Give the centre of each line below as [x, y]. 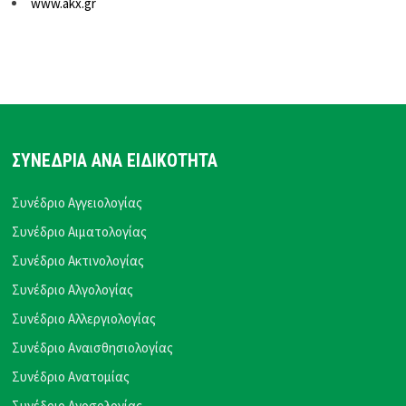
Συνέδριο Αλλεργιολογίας [84, 318]
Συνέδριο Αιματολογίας [80, 231]
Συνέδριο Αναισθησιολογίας [93, 347]
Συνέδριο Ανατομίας [71, 376]
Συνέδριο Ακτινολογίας [78, 260]
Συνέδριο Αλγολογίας [73, 289]
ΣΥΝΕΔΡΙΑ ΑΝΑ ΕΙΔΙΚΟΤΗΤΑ [115, 160]
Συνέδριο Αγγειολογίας [77, 202]
